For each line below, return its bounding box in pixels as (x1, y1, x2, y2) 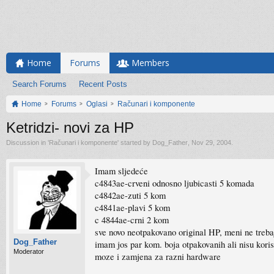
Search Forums (12, 80, 67, 89)
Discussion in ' (6, 139, 49, 146)
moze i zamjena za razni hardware (95, 251, 221, 262)
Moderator (13, 248, 44, 255)
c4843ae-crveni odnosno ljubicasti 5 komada (95, 177, 254, 189)
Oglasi (86, 100, 108, 108)
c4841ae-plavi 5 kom (95, 202, 170, 213)
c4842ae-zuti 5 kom (95, 190, 166, 201)
